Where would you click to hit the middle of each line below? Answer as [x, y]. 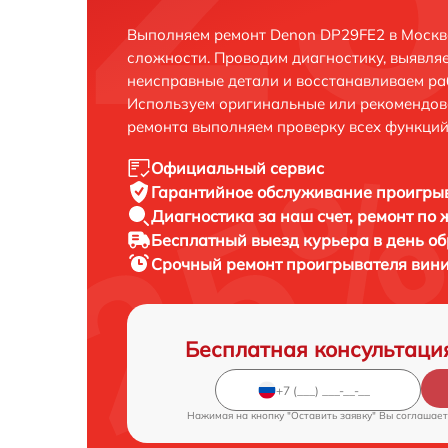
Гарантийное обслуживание [263, 192]
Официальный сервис [237, 168]
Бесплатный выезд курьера [262, 240]
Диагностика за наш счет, [254, 216]
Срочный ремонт [218, 264]
